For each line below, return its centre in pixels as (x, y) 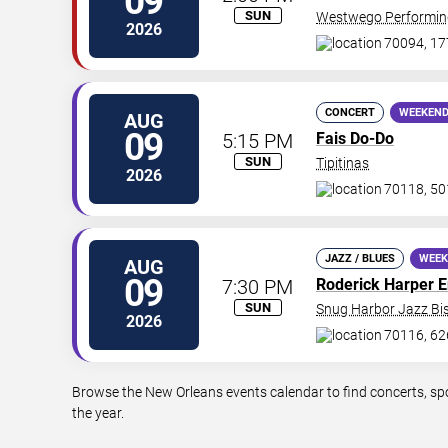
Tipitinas (342, 163)
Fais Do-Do (355, 139)
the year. (98, 413)
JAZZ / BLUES (360, 259)
